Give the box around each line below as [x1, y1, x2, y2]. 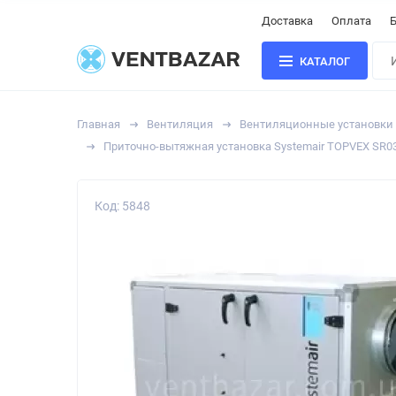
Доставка [262, 14, 313, 27]
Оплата [331, 14, 371, 27]
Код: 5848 [95, 199, 150, 213]
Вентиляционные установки [240, 118, 393, 131]
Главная [77, 118, 120, 131]
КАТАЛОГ [300, 55, 350, 69]
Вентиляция [147, 118, 213, 131]
